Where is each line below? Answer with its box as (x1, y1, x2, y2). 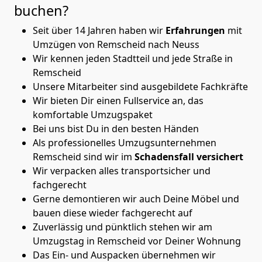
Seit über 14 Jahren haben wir (33, 23, 166, 37)
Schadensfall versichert (135, 150, 243, 163)
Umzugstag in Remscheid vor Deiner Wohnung (33, 234, 241, 247)
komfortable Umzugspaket (33, 108, 153, 121)
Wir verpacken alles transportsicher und (33, 164, 211, 177)
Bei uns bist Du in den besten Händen (33, 122, 199, 135)
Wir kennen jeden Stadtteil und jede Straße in (33, 51, 233, 65)
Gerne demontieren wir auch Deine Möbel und (33, 192, 239, 205)
